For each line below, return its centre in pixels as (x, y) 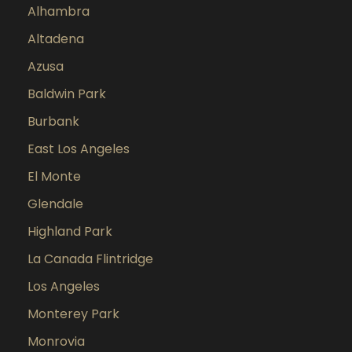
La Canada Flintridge (90, 259)
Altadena (56, 39)
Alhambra (59, 11)
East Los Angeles (79, 149)
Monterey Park (73, 314)
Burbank (53, 121)
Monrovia (56, 341)
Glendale (55, 204)
